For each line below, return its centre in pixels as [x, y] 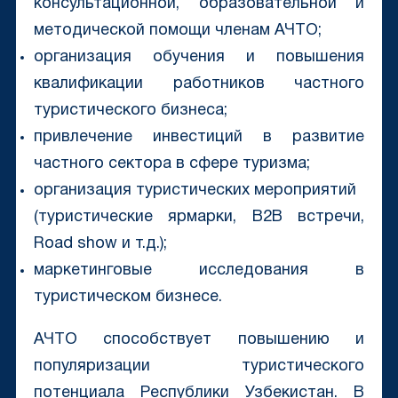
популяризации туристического [199, 367]
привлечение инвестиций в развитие [199, 138]
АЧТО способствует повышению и [199, 340]
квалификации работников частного [199, 84]
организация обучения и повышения [199, 58]
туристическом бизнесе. [127, 298]
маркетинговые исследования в [199, 271]
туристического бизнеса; [130, 111]
